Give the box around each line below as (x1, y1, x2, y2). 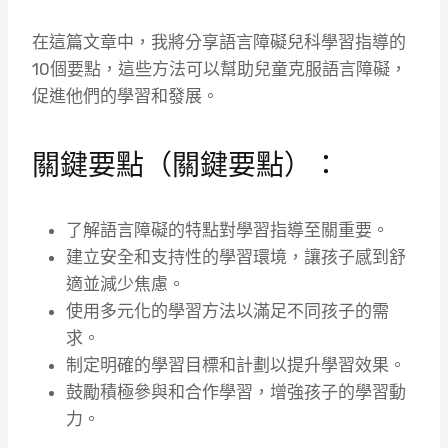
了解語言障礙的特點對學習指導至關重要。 (66, 220, 389, 241)
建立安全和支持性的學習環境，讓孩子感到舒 (66, 247, 406, 268)
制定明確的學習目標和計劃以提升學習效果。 (66, 355, 406, 376)
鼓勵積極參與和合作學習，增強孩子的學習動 (66, 382, 406, 403)
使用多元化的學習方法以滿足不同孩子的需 (66, 301, 389, 322)
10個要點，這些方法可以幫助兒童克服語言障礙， (32, 59, 407, 80)
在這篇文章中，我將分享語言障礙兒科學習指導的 (32, 32, 406, 53)
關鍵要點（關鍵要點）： (32, 148, 340, 189)
